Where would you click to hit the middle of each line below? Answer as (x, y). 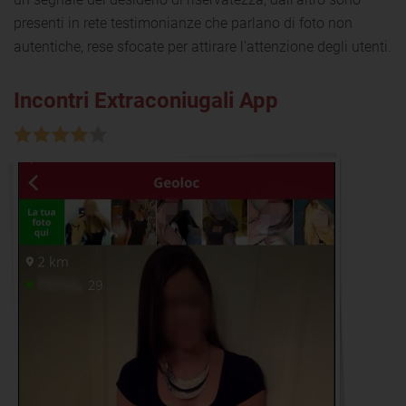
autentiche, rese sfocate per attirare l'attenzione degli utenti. (203, 46)
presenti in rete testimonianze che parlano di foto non (183, 23)
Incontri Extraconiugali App (146, 100)
